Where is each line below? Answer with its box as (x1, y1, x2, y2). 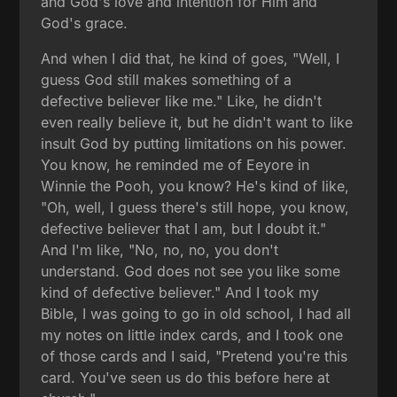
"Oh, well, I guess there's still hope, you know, (41, 198, 350, 216)
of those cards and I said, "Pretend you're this (41, 346, 348, 365)
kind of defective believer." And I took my (41, 283, 320, 301)
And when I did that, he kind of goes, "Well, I (41, 49, 340, 67)
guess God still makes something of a (41, 70, 292, 89)
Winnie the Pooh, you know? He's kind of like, (41, 176, 350, 195)
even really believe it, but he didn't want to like (41, 113, 354, 131)
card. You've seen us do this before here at (41, 368, 331, 386)
